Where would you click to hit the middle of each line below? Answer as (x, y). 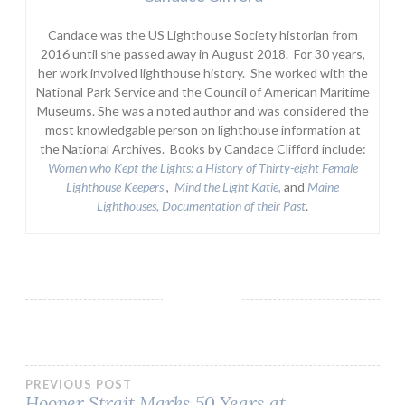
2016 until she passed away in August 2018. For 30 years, (202, 54)
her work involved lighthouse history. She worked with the (202, 73)
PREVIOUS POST (79, 385)
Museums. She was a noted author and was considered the (202, 111)
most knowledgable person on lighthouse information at (202, 130)
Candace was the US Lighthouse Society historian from (202, 35)
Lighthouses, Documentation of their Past (201, 206)
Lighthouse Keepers (115, 187)
